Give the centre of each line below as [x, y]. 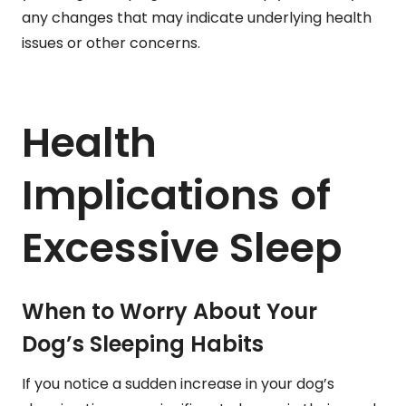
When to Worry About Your [169, 311]
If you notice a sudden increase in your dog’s [178, 383]
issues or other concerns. [111, 43]
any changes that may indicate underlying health [197, 17]
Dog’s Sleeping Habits [143, 343]
